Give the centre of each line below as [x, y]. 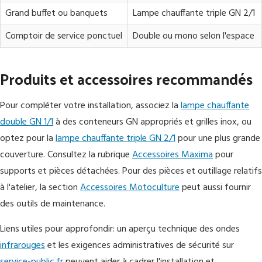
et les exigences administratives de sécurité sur [139, 246]
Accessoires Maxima [173, 155]
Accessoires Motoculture [130, 188]
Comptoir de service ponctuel [64, 36]
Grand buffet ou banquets [56, 13]
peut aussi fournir [215, 188]
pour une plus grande [218, 139]
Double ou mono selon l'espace [194, 36]
